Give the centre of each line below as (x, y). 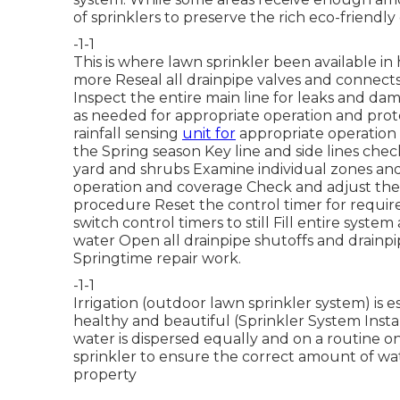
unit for (209, 134)
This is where (121, 62)
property (105, 375)
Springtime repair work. (157, 259)
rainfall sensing (128, 134)
